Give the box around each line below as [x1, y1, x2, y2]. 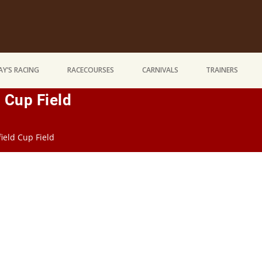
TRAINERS [206, 65, 239, 75]
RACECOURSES [67, 65, 114, 75]
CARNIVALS [142, 65, 178, 75]
